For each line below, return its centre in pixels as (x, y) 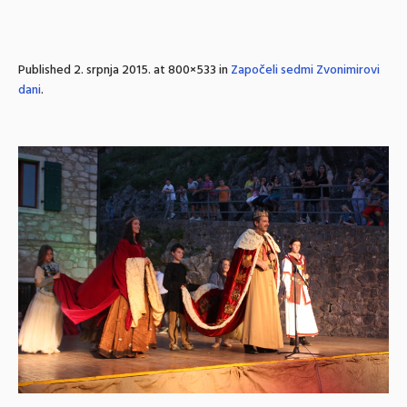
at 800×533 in (191, 70)
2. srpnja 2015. (112, 70)
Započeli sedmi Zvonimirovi (305, 70)
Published (46, 70)
